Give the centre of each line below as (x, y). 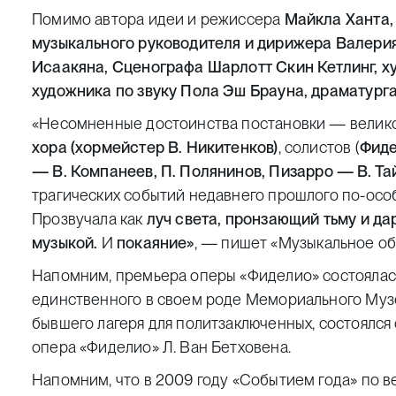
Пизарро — (313, 171)
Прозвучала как (89, 219)
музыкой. (67, 243)
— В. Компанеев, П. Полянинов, (149, 171)
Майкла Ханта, (339, 19)
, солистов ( (319, 147)
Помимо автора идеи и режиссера (158, 19)
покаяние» (153, 243)
